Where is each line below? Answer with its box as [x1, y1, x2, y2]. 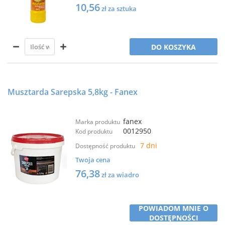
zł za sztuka [101, 4, 137, 13]
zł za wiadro [101, 170, 139, 179]
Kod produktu [75, 127, 113, 136]
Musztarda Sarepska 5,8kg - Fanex [8, 86, 138, 97]
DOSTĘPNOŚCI [149, 213, 198, 222]
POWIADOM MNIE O [139, 203, 208, 213]
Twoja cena [75, 155, 110, 164]
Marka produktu [75, 118, 120, 126]
